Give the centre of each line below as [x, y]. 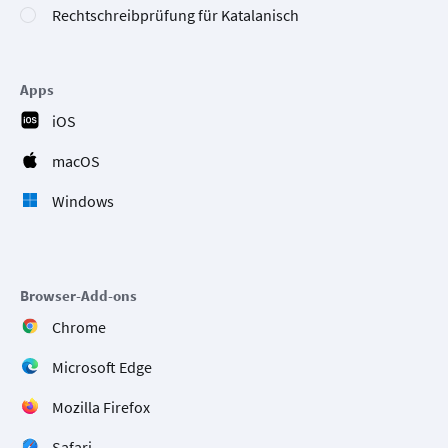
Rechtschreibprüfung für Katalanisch [175, 15]
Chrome [79, 327]
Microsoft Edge [102, 367]
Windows [83, 201]
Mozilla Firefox [101, 407]
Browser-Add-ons [78, 296]
